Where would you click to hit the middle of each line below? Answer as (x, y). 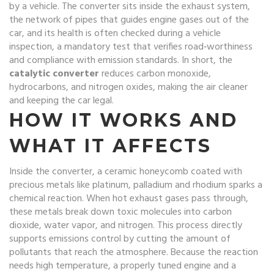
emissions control (85, 239)
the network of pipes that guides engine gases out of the (129, 20)
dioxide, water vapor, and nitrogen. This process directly (126, 226)
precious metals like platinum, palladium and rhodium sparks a (136, 185)
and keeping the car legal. (61, 101)
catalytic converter (54, 74)
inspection (31, 47)
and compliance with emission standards (93, 61)
